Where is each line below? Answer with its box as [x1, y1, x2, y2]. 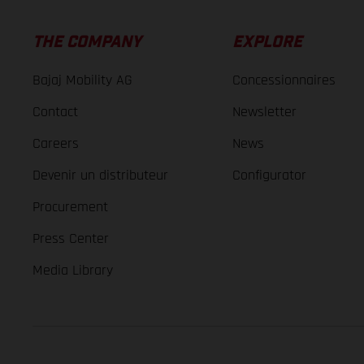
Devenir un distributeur [32, 166, 168, 185]
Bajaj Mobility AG [32, 71, 132, 90]
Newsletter [232, 102, 297, 122]
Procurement [32, 197, 108, 217]
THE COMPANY [32, 33, 141, 50]
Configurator [232, 166, 307, 185]
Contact [32, 102, 78, 122]
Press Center [32, 229, 109, 249]
